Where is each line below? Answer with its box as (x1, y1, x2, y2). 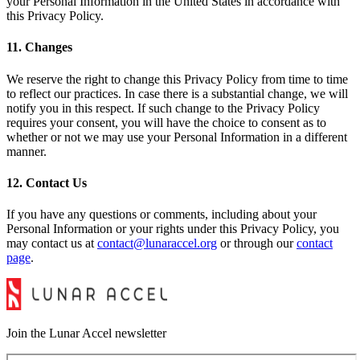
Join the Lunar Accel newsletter (6, 326, 166, 341)
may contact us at (6, 236, 94, 251)
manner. (6, 144, 47, 158)
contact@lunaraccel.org (97, 236, 217, 251)
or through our (217, 236, 293, 251)
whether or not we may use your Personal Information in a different (6, 129, 347, 144)
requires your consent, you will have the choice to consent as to (6, 115, 326, 129)
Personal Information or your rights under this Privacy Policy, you (6, 222, 339, 236)
